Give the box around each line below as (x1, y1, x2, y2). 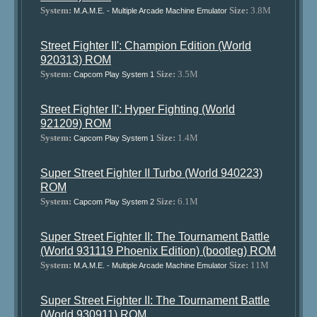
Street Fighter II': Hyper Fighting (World (40, 103, 236, 115)
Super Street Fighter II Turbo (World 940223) (40, 167, 263, 179)
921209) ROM (40, 117, 112, 129)
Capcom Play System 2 (74, 197, 155, 206)
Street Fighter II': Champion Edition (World (40, 40, 252, 52)
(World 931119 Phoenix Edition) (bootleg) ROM (40, 245, 277, 257)
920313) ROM (40, 54, 112, 66)
